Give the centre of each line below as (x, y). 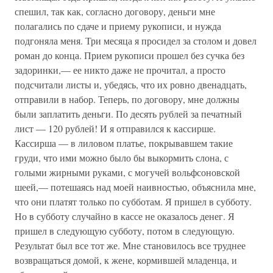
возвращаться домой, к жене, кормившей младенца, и (126, 260)
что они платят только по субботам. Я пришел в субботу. (133, 201)
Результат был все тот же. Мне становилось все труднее (130, 245)
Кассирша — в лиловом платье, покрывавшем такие (124, 143)
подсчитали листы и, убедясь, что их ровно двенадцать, (131, 84)
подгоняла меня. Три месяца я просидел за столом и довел (136, 41)
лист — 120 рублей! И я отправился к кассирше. (115, 128)
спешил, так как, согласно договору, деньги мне (115, 11)
